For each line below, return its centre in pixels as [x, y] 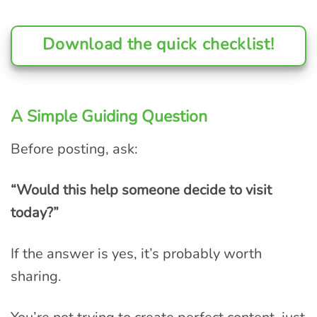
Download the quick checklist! [158, 45]
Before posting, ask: [74, 149]
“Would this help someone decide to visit [141, 190]
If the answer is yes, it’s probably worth [136, 253]
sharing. [36, 276]
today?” [35, 212]
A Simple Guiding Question [109, 117]
